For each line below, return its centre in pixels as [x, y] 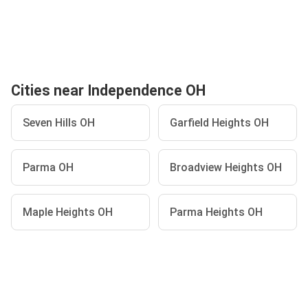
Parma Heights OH [216, 212]
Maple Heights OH [68, 212]
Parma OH [48, 167]
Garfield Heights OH [219, 123]
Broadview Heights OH [226, 167]
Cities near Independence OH [108, 90]
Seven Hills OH [59, 123]
